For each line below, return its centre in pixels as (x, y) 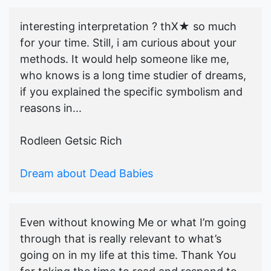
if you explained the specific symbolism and (131, 92)
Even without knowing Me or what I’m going (133, 223)
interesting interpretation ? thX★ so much (128, 27)
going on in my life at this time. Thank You (128, 255)
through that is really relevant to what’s (121, 239)
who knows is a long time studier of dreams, (133, 76)
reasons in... (51, 108)
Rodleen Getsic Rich (71, 141)
